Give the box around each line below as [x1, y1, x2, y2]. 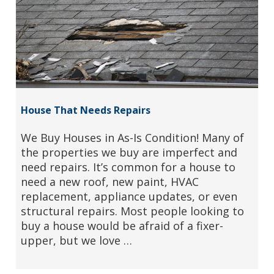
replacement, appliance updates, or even [20, 188, 237, 204]
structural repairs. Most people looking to [20, 203, 244, 218]
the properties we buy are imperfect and [20, 144, 237, 160]
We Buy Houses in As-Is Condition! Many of [20, 130, 244, 145]
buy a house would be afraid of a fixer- [20, 218, 223, 233]
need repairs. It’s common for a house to [20, 159, 235, 174]
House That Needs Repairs [20, 103, 150, 117]
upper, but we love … [20, 232, 132, 248]
